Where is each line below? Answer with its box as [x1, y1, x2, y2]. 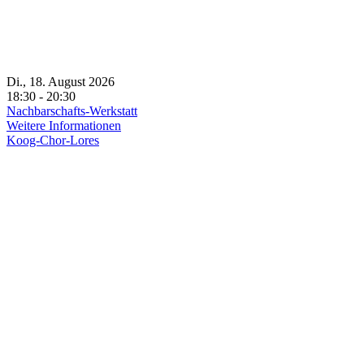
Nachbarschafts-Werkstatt [6, 104, 137, 118]
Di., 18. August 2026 [6, 75, 128, 89]
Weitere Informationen [6, 119, 121, 132]
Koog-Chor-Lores [6, 133, 99, 147]
